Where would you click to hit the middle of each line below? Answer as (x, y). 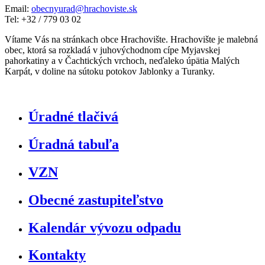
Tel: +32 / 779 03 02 (43, 19)
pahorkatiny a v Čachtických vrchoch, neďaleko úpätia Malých (122, 61)
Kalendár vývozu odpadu (105, 227)
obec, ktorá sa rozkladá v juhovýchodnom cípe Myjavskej (112, 50)
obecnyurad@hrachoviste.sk (84, 9)
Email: (18, 9)
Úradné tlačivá (73, 116)
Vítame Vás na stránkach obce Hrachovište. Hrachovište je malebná (131, 39)
